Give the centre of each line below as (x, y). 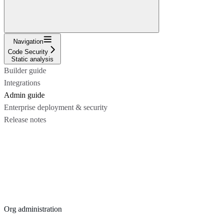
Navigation (28, 41)
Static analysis (32, 59)
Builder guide (25, 70)
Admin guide (24, 95)
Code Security (28, 52)
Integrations (22, 82)
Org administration (33, 209)
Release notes (25, 119)
